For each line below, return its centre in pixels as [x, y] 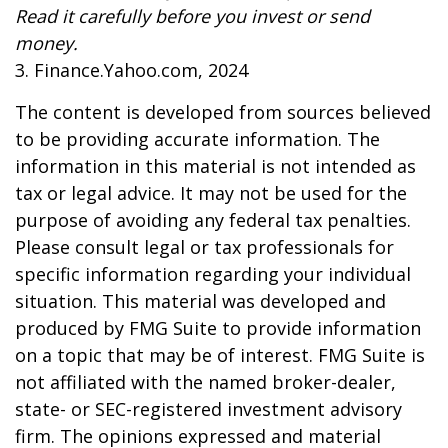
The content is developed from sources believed [223, 112]
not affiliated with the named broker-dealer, [205, 382]
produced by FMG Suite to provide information [218, 328]
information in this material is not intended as [215, 166]
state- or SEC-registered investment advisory [208, 409]
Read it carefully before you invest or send [192, 16]
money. [46, 43]
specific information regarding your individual [213, 274]
